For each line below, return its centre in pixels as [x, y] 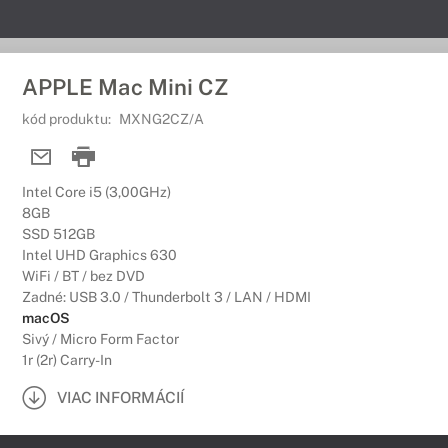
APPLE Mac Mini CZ [125, 87]
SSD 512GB [58, 234]
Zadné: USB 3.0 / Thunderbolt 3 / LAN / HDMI [166, 297]
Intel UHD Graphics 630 [99, 255]
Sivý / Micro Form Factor [100, 339]
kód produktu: [68, 119]
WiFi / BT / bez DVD [83, 276]
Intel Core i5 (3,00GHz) [96, 192]
